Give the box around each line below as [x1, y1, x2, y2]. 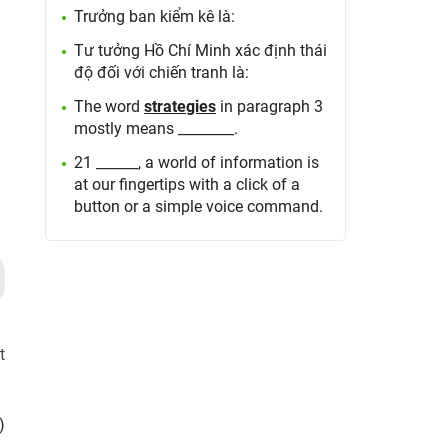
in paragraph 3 [216, 97, 324, 116]
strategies [144, 97, 217, 116]
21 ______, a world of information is [74, 153, 320, 172]
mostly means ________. [74, 119, 239, 138]
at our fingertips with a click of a [74, 175, 301, 194]
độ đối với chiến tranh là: [74, 63, 250, 82]
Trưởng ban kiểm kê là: [74, 7, 236, 26]
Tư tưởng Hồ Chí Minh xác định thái [74, 41, 328, 60]
